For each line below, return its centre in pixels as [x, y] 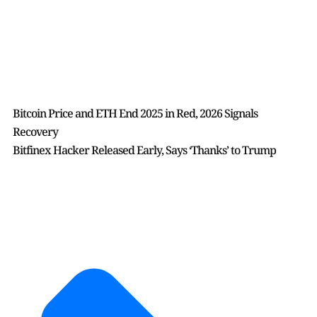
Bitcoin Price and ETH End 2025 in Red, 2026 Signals [135, 114]
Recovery [35, 132]
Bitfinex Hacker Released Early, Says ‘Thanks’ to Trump [144, 150]
